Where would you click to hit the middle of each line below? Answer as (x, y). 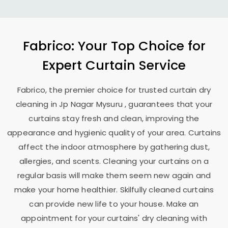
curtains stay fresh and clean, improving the (114, 118)
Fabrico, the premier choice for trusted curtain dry (114, 90)
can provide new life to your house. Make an (114, 204)
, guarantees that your (169, 104)
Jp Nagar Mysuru (92, 104)
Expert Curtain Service (114, 65)
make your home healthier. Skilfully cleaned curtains (114, 190)
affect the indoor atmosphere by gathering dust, (114, 147)
